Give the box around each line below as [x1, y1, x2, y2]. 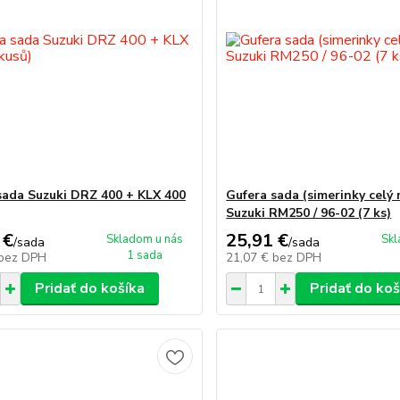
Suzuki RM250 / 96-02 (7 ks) [226, 204, 392, 221]
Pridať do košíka [34, 279, 145, 298]
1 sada [127, 247, 163, 263]
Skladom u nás [106, 231, 184, 247]
